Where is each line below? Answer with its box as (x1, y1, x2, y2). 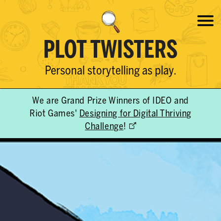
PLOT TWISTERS (43, 39, 178, 63)
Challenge (85, 122, 124, 131)
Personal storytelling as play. (44, 66, 177, 77)
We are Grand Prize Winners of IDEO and (32, 96, 189, 106)
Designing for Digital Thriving (79, 109, 191, 118)
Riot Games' (30, 109, 79, 118)
